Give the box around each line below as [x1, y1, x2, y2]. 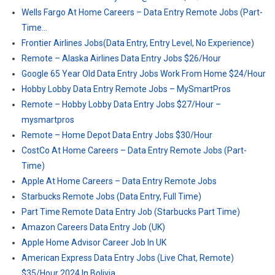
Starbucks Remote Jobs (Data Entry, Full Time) [21, 192, 201, 201]
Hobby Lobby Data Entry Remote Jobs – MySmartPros [21, 84, 231, 94]
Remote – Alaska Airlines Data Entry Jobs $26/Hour [21, 53, 221, 63]
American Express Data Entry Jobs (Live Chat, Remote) [21, 253, 234, 263]
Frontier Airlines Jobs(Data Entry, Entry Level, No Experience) [21, 38, 254, 48]
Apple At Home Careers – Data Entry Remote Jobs [21, 176, 217, 186]
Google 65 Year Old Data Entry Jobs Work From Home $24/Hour [21, 69, 266, 79]
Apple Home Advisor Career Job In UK [21, 238, 166, 247]
